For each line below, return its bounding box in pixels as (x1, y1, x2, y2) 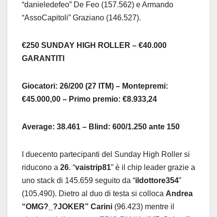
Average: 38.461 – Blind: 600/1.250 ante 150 (22, 122, 180, 131)
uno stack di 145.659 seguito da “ (22, 176, 135, 185)
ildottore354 (135, 176, 179, 185)
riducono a (22, 163, 60, 171)
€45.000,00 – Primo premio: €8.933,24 (22, 94, 157, 103)
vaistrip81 (75, 163, 111, 171)
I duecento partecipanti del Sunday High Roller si (22, 150, 190, 158)
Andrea (166, 189, 193, 198)
